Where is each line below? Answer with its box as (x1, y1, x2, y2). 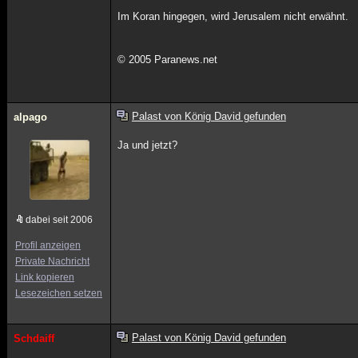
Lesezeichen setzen (15, 288, 102, 299)
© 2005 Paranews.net (117, 54, 218, 66)
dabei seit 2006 (26, 214, 93, 225)
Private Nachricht (15, 256, 89, 267)
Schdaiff (14, 332, 54, 344)
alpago (14, 111, 47, 123)
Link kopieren (15, 272, 74, 283)
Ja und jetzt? (117, 139, 178, 151)
